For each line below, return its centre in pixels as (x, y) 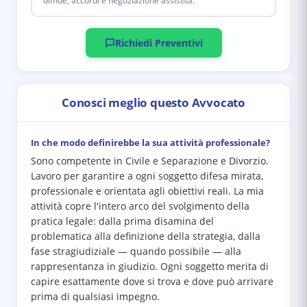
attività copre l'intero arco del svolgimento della (140, 206)
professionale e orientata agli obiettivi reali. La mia (147, 191)
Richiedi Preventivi (159, 43)
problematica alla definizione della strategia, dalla (146, 236)
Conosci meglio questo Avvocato (153, 102)
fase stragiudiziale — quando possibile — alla (136, 251)
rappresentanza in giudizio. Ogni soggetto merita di (150, 267)
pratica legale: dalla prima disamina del (122, 221)
